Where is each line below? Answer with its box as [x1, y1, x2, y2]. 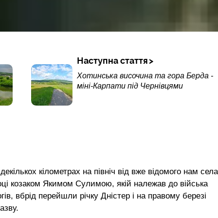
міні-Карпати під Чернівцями [76, 82, 183, 90]
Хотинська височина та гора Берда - [76, 72, 213, 80]
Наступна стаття [76, 55, 148, 66]
